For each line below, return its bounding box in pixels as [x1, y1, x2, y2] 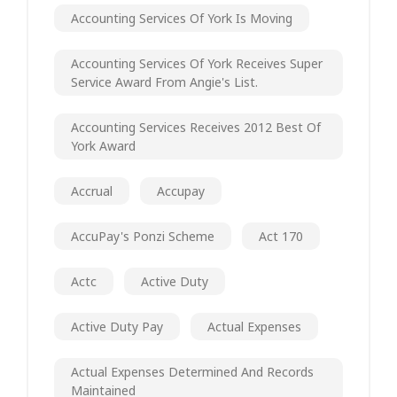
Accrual [71, 182, 113, 199]
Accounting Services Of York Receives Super [71, 54, 323, 72]
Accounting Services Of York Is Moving [71, 9, 292, 27]
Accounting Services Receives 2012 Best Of [71, 118, 321, 136]
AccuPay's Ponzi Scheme [71, 227, 214, 245]
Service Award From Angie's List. [71, 73, 258, 90]
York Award [71, 136, 136, 154]
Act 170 [259, 227, 303, 245]
